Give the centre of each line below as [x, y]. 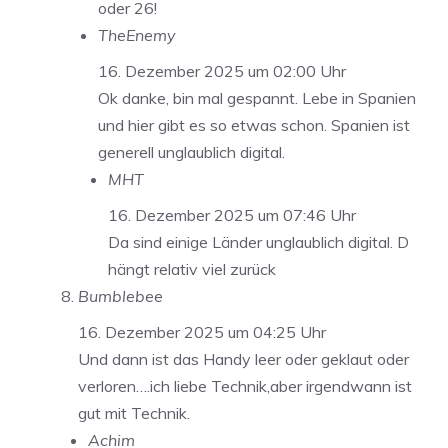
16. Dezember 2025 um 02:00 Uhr [222, 70]
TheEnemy [137, 34]
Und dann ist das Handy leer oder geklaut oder [243, 358]
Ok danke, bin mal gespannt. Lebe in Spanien [257, 97]
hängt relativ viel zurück [192, 268]
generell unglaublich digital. [191, 151]
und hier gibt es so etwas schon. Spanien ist [254, 124]
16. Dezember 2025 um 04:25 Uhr [202, 331]
